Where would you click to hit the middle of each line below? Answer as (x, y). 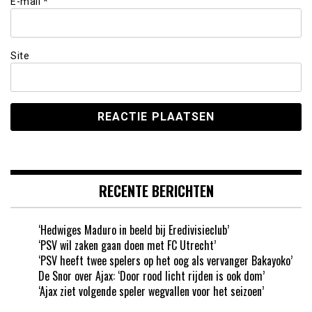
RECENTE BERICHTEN (156, 190)
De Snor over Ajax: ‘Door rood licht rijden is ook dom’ (151, 275)
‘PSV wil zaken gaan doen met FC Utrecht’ (127, 245)
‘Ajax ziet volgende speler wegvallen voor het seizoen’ (151, 291)
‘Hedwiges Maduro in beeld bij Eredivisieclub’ (134, 229)
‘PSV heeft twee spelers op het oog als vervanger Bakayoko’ (165, 260)
